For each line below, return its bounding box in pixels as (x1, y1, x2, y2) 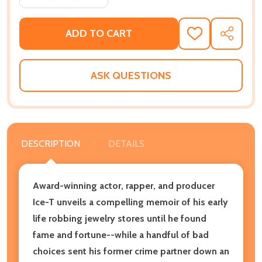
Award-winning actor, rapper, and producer (33, 180, 215, 191)
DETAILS (108, 137, 144, 149)
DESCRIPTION (21, 137, 80, 149)
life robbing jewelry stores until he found (33, 212, 206, 224)
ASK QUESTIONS (91, 68, 171, 82)
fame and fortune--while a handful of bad (33, 229, 209, 240)
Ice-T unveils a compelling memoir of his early (33, 196, 228, 208)
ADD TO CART (65, 27, 132, 40)
